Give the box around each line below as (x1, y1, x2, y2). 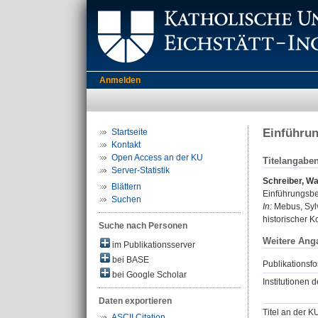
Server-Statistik (111, 165, 170, 175)
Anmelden (99, 75, 141, 85)
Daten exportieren (99, 296, 172, 306)
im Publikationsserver (110, 240, 195, 250)
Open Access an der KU (111, 153, 203, 163)
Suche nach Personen (99, 221, 187, 231)
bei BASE (110, 255, 149, 265)
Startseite (111, 127, 148, 137)
